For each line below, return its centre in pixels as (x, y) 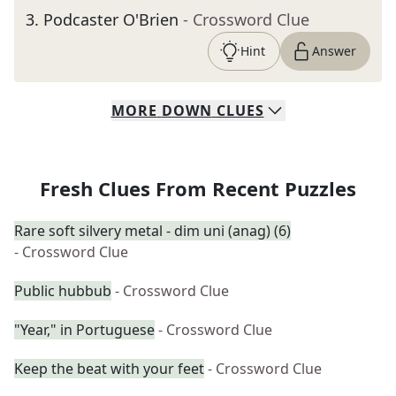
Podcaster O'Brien (111, 19)
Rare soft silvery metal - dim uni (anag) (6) (152, 231)
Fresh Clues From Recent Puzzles (198, 188)
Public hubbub (63, 291)
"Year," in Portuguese (84, 330)
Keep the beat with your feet (109, 369)
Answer (334, 51)
